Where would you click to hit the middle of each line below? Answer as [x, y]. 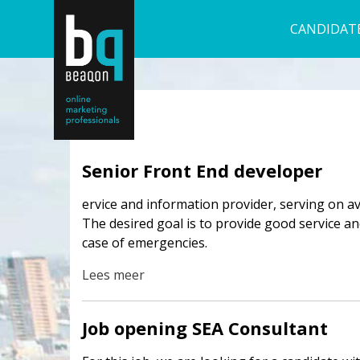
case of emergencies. [145, 243]
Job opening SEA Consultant [205, 328]
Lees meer [113, 275]
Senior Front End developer [202, 170]
